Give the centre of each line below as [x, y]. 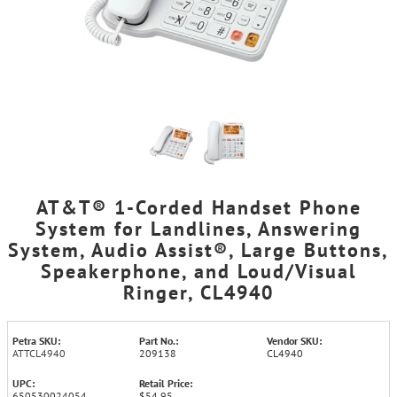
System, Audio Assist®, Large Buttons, [198, 250]
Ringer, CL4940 [198, 292]
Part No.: [159, 341]
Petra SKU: [36, 341]
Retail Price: [166, 383]
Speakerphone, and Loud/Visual [198, 271]
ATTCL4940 [39, 353]
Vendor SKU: [294, 341]
